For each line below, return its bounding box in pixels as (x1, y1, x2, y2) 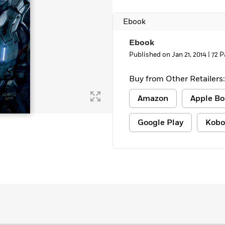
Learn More (18, 3, 56, 13)
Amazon (138, 93, 168, 104)
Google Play (138, 117, 183, 128)
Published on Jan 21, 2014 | (129, 50, 211, 59)
